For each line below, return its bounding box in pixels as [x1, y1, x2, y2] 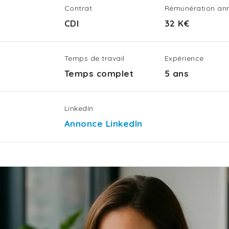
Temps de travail [64, 54, 125, 63]
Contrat [64, 4, 93, 13]
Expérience [165, 54, 204, 63]
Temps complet [64, 68, 134, 79]
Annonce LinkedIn [64, 118, 143, 129]
